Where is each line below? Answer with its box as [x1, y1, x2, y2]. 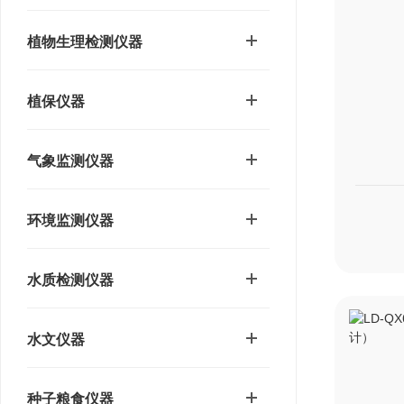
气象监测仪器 [27, 153, 114, 169]
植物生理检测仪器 [27, 34, 142, 50]
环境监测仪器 [27, 213, 114, 228]
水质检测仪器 [27, 272, 114, 288]
